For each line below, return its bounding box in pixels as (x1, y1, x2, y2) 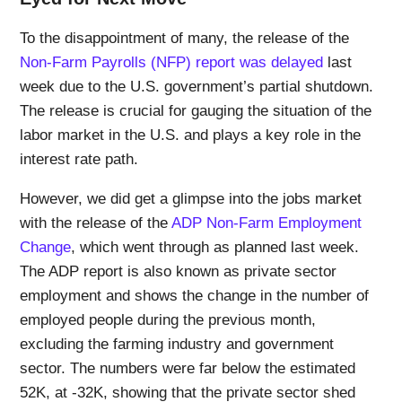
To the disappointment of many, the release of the (20, 29, 350, 47)
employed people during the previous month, (20, 310, 317, 328)
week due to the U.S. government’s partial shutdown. (20, 77, 374, 95)
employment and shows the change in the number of (20, 286, 370, 304)
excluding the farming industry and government (20, 335, 335, 353)
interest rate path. (20, 150, 139, 168)
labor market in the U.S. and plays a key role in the (20, 126, 362, 144)
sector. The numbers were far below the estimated (20, 359, 356, 377)
